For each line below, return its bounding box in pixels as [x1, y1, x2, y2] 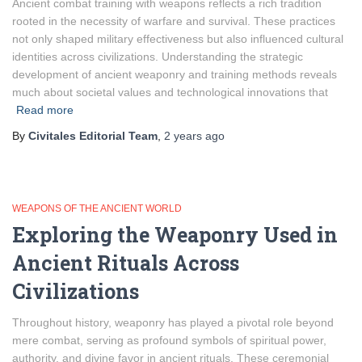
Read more [16, 103, 74, 116]
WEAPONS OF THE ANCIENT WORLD [12, 203, 182, 214]
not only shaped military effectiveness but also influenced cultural [12, 32, 343, 45]
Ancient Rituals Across [12, 250, 239, 276]
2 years [164, 129, 202, 142]
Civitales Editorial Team [28, 129, 158, 142]
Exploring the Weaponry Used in [12, 221, 338, 248]
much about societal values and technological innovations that [12, 86, 328, 99]
